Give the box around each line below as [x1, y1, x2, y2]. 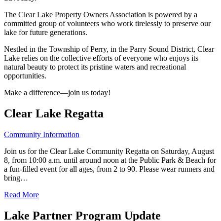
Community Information [4, 130, 79, 139]
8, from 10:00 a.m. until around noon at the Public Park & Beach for [4, 155, 216, 164]
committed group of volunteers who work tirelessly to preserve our [4, 19, 211, 28]
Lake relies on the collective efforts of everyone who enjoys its [4, 53, 198, 62]
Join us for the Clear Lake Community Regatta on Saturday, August [4, 147, 214, 155]
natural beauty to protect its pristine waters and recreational [4, 62, 186, 71]
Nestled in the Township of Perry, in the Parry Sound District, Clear [4, 44, 214, 53]
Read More [4, 190, 39, 199]
